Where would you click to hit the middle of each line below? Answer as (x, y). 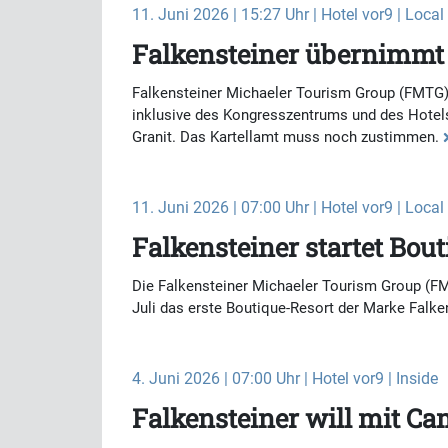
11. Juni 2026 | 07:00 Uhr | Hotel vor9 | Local (288, 207)
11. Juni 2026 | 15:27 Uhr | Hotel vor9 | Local (288, 14)
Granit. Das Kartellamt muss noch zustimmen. (287, 137)
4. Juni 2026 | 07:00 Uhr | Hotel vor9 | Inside (285, 378)
